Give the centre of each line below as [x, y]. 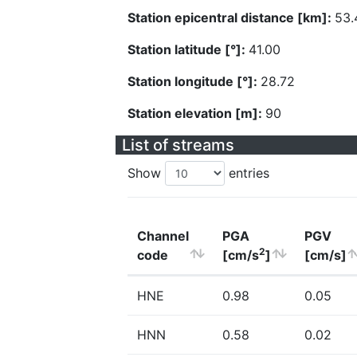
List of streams [178, 145]
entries [247, 173]
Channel [163, 236]
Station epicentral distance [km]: [231, 18]
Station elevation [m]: [196, 113]
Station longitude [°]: [194, 81]
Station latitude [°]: [188, 49]
